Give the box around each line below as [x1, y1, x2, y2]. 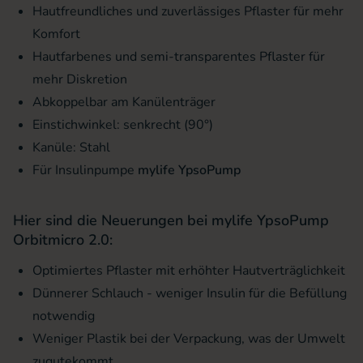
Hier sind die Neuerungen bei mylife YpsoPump [13, 210, 329, 230]
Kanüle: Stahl [32, 138, 110, 156]
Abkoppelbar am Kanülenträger [32, 92, 216, 111]
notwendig [32, 306, 95, 325]
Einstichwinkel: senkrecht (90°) [32, 115, 213, 134]
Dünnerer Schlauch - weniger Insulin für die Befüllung [32, 284, 347, 302]
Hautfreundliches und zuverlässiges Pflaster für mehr [32, 2, 344, 20]
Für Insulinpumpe [32, 160, 138, 179]
